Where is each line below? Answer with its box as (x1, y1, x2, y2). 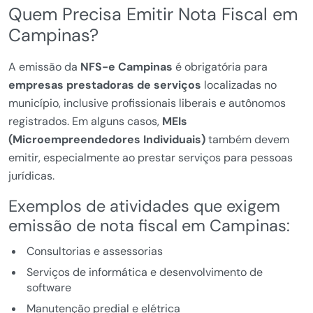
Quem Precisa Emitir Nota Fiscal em (8, 3, 298, 27)
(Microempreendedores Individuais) (8, 132, 205, 147)
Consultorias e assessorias (26, 244, 163, 259)
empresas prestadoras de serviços (8, 78, 201, 93)
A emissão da (8, 59, 80, 75)
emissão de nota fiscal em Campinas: (8, 215, 290, 237)
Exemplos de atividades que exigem (8, 196, 280, 217)
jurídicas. (8, 168, 54, 184)
